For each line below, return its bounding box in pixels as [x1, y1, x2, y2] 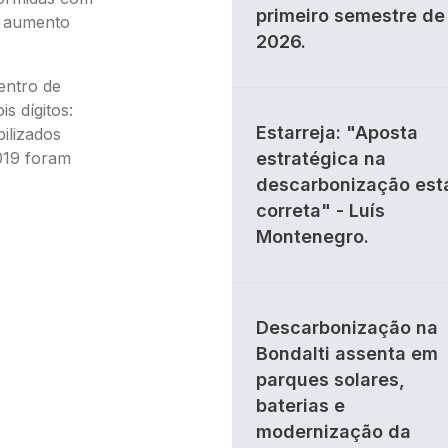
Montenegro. [256, 226, 369, 247]
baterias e [256, 395, 345, 416]
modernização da [256, 421, 411, 442]
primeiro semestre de [256, 5, 445, 26]
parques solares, [256, 369, 405, 390]
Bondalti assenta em [256, 343, 438, 364]
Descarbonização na [256, 317, 438, 338]
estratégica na [256, 148, 386, 169]
